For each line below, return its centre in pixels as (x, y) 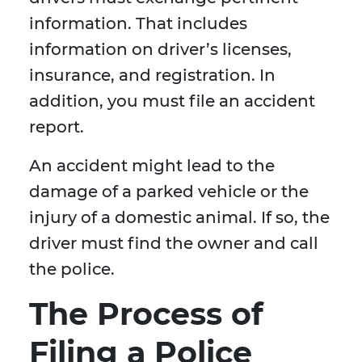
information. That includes (138, 24)
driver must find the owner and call (174, 244)
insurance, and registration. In (152, 76)
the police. (74, 269)
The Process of (146, 314)
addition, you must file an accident (172, 101)
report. (59, 127)
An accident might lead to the (152, 166)
